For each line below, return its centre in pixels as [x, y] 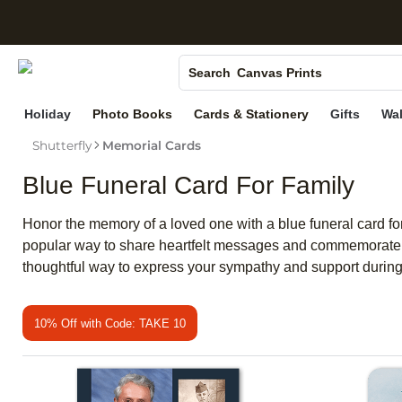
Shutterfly [62, 146]
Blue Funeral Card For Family [188, 186]
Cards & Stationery [252, 114]
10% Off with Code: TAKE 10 [110, 323]
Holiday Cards [280, 122]
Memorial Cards [151, 146]
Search [209, 72]
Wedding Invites [286, 148]
